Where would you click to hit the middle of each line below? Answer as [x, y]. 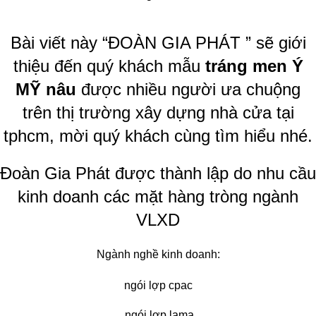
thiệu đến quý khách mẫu [107, 66]
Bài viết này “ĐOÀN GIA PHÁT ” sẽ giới [158, 42]
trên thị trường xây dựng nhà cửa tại [158, 112]
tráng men [246, 66]
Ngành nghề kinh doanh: [158, 254]
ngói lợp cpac [158, 285]
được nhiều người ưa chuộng [188, 89]
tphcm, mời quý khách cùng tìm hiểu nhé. [158, 135]
